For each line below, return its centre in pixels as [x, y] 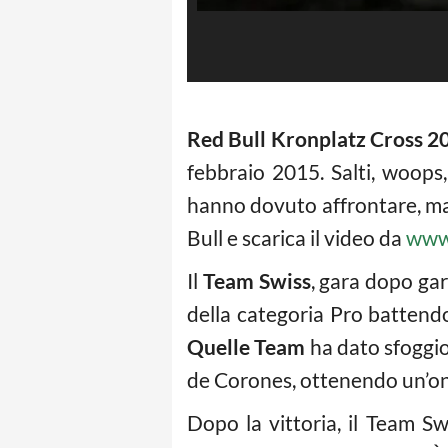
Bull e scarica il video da [296, 238]
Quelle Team [246, 347]
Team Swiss [256, 281]
